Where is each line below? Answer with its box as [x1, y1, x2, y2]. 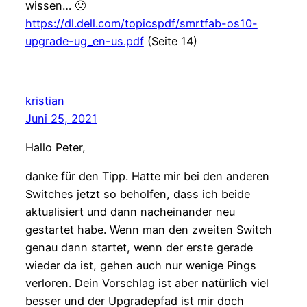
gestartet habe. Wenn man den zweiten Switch [25, 223, 272, 237]
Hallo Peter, [25, 140, 86, 154]
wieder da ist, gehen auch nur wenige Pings [25, 258, 256, 273]
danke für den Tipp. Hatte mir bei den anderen [25, 169, 269, 184]
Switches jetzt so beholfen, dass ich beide [25, 187, 250, 201]
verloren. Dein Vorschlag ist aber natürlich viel [25, 276, 269, 291]
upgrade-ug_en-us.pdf [25, 34, 144, 48]
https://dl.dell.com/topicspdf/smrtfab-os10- [25, 16, 258, 30]
